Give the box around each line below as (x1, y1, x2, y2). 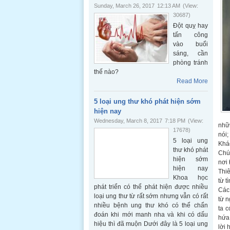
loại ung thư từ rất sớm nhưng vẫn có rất (94, 193, 208, 200)
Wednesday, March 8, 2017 (94, 118, 162, 124)
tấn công (173, 31, 208, 39)
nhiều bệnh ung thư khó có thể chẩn (94, 202, 208, 209)
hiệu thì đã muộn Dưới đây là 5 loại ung (94, 220, 208, 227)
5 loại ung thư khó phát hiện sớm (94, 98, 201, 105)
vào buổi (173, 41, 208, 48)
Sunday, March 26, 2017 (94, 3, 155, 9)
